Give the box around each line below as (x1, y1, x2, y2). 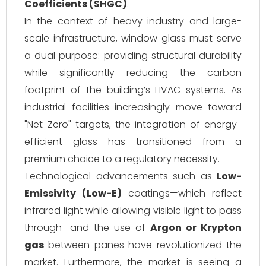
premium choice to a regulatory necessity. (24, 152, 220, 166)
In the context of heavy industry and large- (24, 14, 242, 28)
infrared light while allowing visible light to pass (24, 204, 242, 217)
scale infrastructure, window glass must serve (24, 31, 242, 45)
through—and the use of (24, 221, 150, 235)
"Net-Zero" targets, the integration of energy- (24, 118, 242, 131)
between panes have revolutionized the (44, 238, 242, 252)
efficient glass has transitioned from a (24, 135, 242, 148)
